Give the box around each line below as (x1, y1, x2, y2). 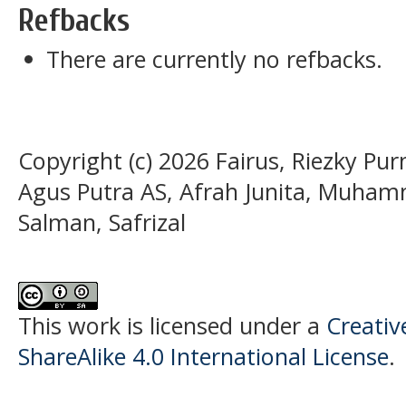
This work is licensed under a (18, 309, 326, 341)
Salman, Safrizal (18, 206, 186, 237)
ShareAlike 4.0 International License (18, 340, 389, 372)
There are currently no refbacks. (46, 43, 383, 75)
